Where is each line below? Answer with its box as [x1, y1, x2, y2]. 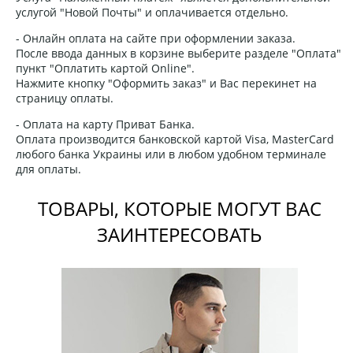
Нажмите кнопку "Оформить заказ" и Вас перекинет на [16, 75, 317, 91]
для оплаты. [16, 161, 81, 176]
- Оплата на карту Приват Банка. [16, 116, 195, 132]
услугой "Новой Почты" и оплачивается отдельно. [16, 4, 288, 20]
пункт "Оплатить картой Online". [16, 60, 195, 76]
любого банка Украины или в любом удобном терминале [16, 146, 326, 162]
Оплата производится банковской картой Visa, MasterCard [16, 131, 334, 147]
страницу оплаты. [16, 90, 113, 106]
